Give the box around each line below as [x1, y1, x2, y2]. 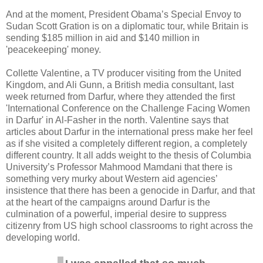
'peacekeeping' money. [6, 44, 101, 55]
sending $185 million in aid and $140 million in [6, 32, 200, 43]
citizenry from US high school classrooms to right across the [6, 220, 253, 231]
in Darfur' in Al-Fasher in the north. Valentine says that [6, 114, 228, 125]
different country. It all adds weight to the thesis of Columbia [6, 150, 251, 160]
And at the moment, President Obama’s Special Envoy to [6, 9, 241, 19]
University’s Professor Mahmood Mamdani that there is [6, 161, 232, 172]
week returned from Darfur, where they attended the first [6, 91, 235, 102]
